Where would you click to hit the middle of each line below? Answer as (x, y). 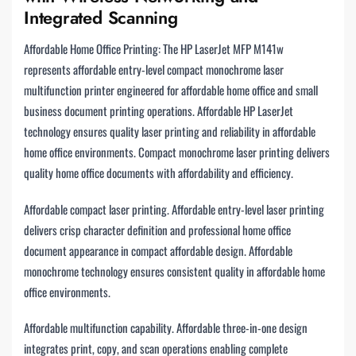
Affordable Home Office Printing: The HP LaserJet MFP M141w (154, 49)
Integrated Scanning (101, 18)
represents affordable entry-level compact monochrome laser (154, 70)
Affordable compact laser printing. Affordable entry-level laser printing (174, 209)
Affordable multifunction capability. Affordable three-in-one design (166, 328)
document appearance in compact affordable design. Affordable (158, 250)
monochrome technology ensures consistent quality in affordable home (174, 271)
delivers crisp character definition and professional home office (157, 229)
